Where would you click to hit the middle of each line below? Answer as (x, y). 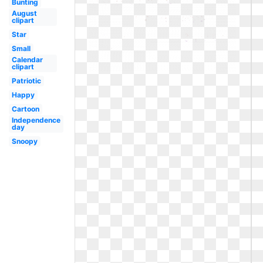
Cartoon (25, 109)
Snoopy (24, 141)
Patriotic (26, 81)
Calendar (27, 60)
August (24, 13)
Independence (36, 120)
